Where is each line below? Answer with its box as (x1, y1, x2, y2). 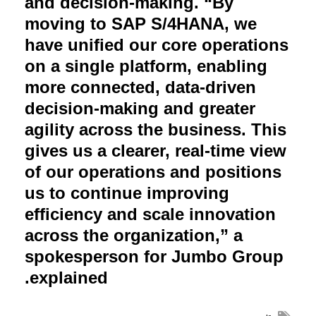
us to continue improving (25, 183, 229, 202)
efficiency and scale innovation (25, 204, 276, 224)
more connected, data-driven (25, 77, 256, 97)
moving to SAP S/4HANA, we (25, 13, 257, 33)
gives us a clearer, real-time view (25, 140, 286, 160)
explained (30, 267, 108, 287)
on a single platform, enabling (25, 56, 267, 75)
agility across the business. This (25, 119, 286, 139)
